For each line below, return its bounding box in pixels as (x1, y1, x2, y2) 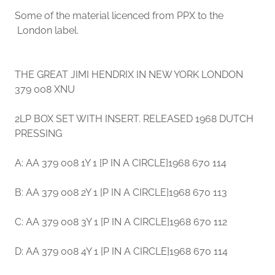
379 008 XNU (15, 83, 80, 95)
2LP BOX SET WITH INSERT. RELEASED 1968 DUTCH (15, 112, 254, 125)
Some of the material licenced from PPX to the (15, 9, 223, 21)
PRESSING (15, 127, 64, 139)
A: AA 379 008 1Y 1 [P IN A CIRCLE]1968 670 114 (15, 157, 231, 169)
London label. (15, 24, 79, 36)
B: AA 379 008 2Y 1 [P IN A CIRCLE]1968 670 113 (15, 186, 227, 198)
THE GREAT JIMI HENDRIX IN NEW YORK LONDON (15, 68, 243, 80)
